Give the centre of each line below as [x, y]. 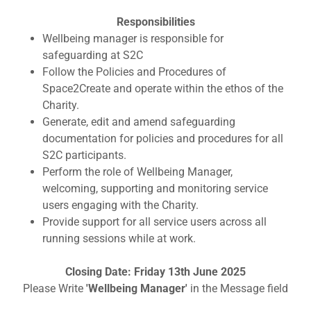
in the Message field [239, 288]
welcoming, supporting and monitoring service [155, 188]
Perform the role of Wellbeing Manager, [137, 172]
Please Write [53, 288]
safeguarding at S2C [92, 55]
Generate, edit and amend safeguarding [138, 122]
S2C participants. [84, 155]
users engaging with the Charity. [120, 205]
